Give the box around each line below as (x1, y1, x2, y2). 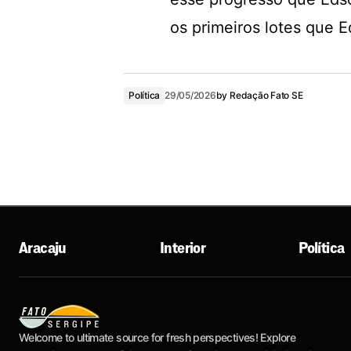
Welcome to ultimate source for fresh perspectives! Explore (19, 331, 295, 344)
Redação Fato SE (230, 89, 303, 101)
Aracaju (19, 238, 67, 257)
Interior (159, 238, 206, 257)
